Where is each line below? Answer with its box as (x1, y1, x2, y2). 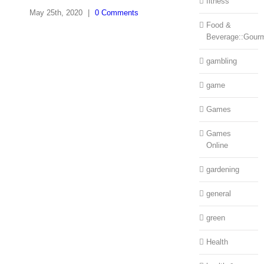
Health (206, 237, 228, 247)
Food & (206, 21, 231, 30)
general (206, 189, 231, 199)
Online (206, 141, 228, 150)
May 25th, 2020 (29, 8, 82, 17)
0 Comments (95, 8, 138, 17)
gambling (206, 57, 237, 66)
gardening (206, 165, 239, 174)
